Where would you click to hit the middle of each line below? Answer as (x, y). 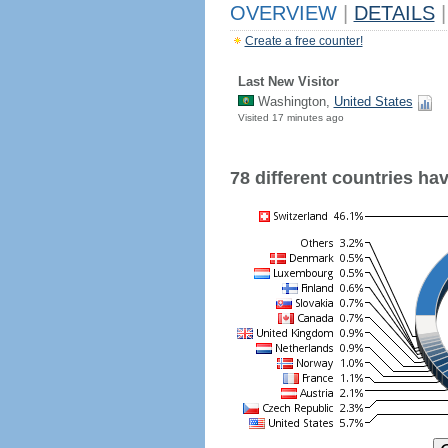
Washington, (293, 101)
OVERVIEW (286, 13)
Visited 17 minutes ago (290, 117)
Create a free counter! (303, 41)
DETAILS (394, 13)
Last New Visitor (288, 81)
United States (373, 101)
